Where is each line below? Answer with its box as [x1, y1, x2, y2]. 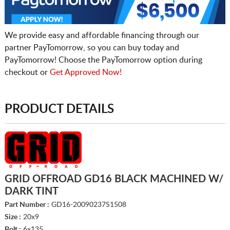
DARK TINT [4, 186, 59, 197]
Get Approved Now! [49, 68, 122, 76]
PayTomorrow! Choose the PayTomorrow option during [4, 55, 202, 64]
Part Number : [4, 201, 49, 208]
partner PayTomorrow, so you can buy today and [4, 43, 179, 52]
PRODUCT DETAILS [4, 103, 114, 116]
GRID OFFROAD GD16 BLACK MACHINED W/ [4, 174, 223, 184]
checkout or [4, 68, 50, 76]
